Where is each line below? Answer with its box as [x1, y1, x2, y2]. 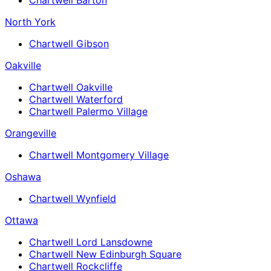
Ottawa [5, 214, 38, 226]
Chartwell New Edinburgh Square [29, 247, 181, 260]
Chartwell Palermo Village [29, 105, 148, 117]
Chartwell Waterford [29, 93, 123, 105]
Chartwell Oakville [29, 80, 113, 93]
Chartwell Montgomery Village [29, 148, 169, 161]
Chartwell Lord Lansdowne [29, 235, 152, 248]
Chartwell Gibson [29, 37, 109, 50]
